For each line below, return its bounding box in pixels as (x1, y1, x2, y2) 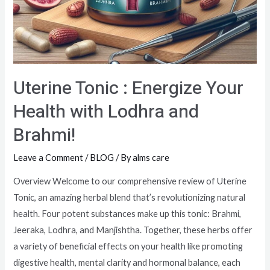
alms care (133, 152, 170, 163)
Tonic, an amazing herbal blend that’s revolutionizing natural (13, 192, 246, 202)
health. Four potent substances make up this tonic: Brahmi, (13, 208, 242, 219)
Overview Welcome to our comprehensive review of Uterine (13, 175, 247, 186)
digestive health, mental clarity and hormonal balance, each (13, 257, 241, 268)
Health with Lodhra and (13, 98, 199, 125)
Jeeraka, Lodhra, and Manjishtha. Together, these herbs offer (13, 224, 253, 235)
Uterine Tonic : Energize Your (13, 75, 244, 102)
